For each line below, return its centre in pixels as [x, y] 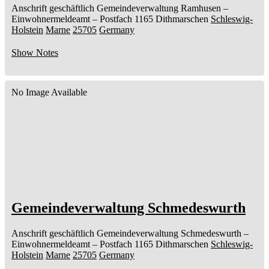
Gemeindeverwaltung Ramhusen [159, 8]
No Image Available [49, 92]
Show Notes [35, 53]
